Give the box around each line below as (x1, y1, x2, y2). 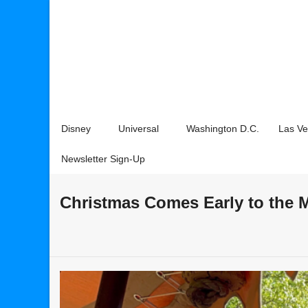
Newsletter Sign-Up (61, 153, 145, 164)
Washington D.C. (186, 123, 259, 134)
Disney (61, 123, 91, 134)
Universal (118, 123, 159, 134)
